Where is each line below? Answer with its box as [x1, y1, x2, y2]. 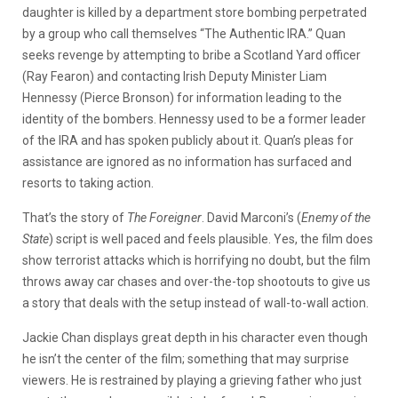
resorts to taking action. [22, 175, 154, 190]
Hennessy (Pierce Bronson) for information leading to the [22, 90, 342, 105]
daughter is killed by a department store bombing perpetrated [22, 4, 367, 20]
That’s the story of [22, 210, 127, 225]
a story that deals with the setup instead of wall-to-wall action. [22, 295, 369, 310]
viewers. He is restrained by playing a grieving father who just [22, 372, 362, 387]
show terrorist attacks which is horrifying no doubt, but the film [22, 252, 370, 267]
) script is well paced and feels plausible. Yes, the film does [49, 231, 373, 246]
